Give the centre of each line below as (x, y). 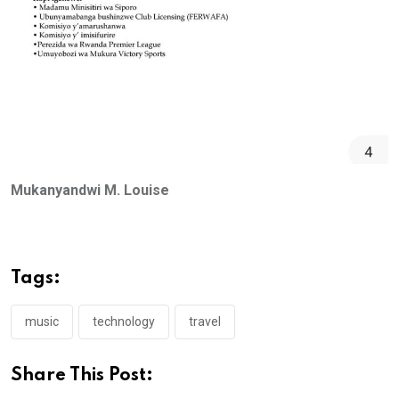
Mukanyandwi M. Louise (90, 191)
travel (205, 322)
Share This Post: (82, 376)
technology (124, 322)
